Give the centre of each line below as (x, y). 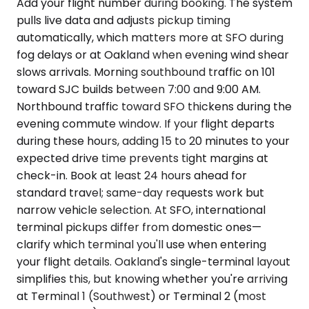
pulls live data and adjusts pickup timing (123, 20)
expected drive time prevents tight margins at (142, 158)
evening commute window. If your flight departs (146, 123)
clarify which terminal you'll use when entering (141, 244)
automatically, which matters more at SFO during (150, 37)
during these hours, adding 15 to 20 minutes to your (153, 141)
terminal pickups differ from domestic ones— (139, 227)
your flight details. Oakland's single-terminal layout (153, 261)
